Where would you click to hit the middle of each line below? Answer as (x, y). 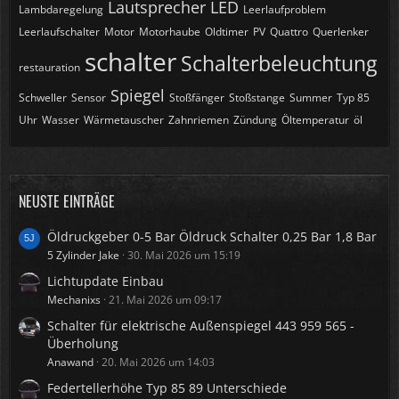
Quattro (289, 32)
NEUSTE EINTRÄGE (67, 201)
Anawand (70, 362)
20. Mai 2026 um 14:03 (158, 362)
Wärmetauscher (124, 120)
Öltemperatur (315, 120)
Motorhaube (170, 32)
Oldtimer (227, 32)
